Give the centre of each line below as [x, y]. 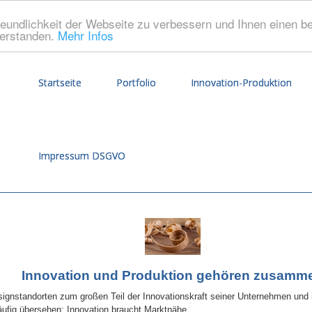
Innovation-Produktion [241, 83]
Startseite [60, 83]
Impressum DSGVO [82, 156]
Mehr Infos [86, 35]
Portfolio [136, 83]
